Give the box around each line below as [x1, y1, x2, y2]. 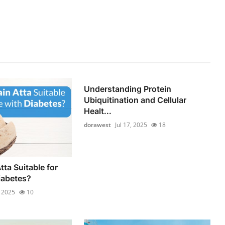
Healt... [84, 106, 112, 117]
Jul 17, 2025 [115, 121, 148, 130]
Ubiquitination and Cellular [84, 95, 187, 105]
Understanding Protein [84, 84, 172, 94]
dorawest [84, 121, 111, 130]
